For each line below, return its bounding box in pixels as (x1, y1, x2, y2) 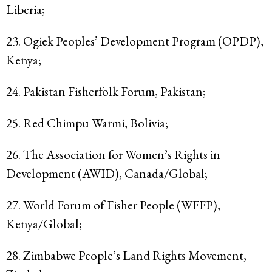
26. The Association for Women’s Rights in (6, 146, 220, 163)
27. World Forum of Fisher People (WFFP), (6, 197, 220, 214)
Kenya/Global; (6, 216, 82, 233)
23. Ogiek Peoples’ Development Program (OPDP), (6, 33, 263, 50)
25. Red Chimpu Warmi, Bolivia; (6, 115, 168, 132)
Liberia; (6, 1, 45, 18)
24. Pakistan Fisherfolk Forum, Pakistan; (6, 83, 206, 100)
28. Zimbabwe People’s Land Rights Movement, (6, 247, 246, 264)
